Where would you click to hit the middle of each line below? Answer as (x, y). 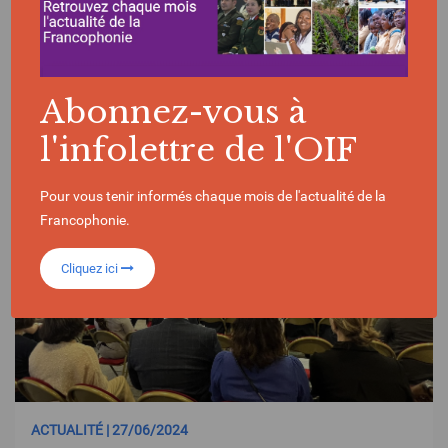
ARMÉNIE (232, 124)
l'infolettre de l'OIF (199, 149)
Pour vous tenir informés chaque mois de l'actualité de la (213, 195)
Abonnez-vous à (173, 111)
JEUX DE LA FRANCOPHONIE (111, 124)
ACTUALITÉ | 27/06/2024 (109, 430)
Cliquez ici (91, 268)
